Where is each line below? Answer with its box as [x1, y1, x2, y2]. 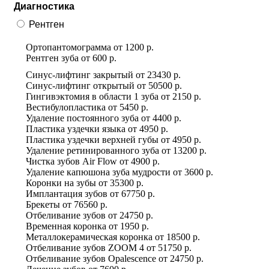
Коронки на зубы [26, 177, 96, 188]
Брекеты [26, 199, 60, 210]
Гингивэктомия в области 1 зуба [26, 91, 159, 101]
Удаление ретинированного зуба [26, 145, 159, 156]
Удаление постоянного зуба [26, 112, 139, 123]
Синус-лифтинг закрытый [26, 69, 133, 80]
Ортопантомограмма [26, 41, 111, 52]
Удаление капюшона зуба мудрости [26, 166, 171, 177]
